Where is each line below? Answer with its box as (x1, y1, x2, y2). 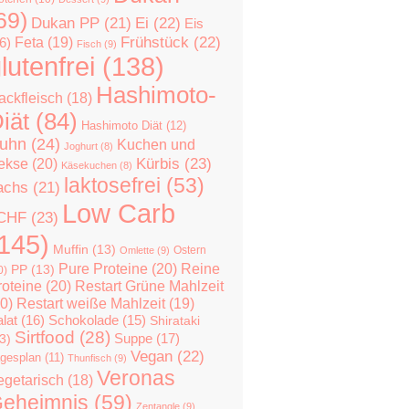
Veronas (97, 366, 175, 390)
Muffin (53, 243, 89, 257)
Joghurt (64, 141, 98, 152)
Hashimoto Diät (81, 119, 163, 132)
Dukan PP (31, 15, 100, 32)
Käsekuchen (61, 160, 117, 171)
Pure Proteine (58, 260, 148, 277)
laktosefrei (64, 173, 161, 197)
